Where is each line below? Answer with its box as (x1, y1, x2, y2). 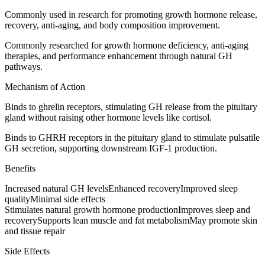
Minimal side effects (30, 193, 105, 204)
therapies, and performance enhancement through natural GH (5, 50, 232, 61)
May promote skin (189, 215, 257, 225)
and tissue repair (5, 225, 65, 236)
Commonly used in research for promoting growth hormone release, (5, 9, 257, 20)
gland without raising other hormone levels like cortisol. (5, 112, 212, 122)
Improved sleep (180, 183, 238, 193)
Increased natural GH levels (5, 183, 108, 193)
